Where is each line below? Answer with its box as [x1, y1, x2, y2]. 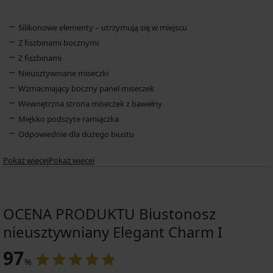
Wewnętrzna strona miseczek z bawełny [18, 97, 162, 109]
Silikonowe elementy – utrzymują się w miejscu [18, 21, 187, 33]
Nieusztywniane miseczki [18, 67, 108, 79]
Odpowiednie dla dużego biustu [18, 128, 134, 140]
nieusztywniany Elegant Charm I [3, 221, 222, 242]
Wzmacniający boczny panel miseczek [18, 82, 154, 94]
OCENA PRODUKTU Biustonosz [3, 203, 216, 224]
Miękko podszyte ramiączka [18, 113, 119, 124]
